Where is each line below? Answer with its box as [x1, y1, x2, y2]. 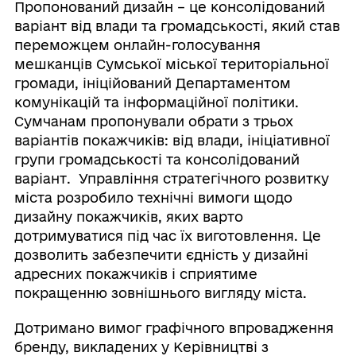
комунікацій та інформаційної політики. [14, 94, 299, 110]
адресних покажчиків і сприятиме [14, 265, 257, 281]
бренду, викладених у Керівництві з [14, 339, 269, 354]
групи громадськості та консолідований [14, 151, 300, 167]
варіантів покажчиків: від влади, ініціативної [14, 132, 330, 148]
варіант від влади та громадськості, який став [14, 17, 340, 33]
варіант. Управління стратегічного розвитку [14, 170, 329, 186]
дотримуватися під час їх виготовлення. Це [14, 227, 321, 243]
